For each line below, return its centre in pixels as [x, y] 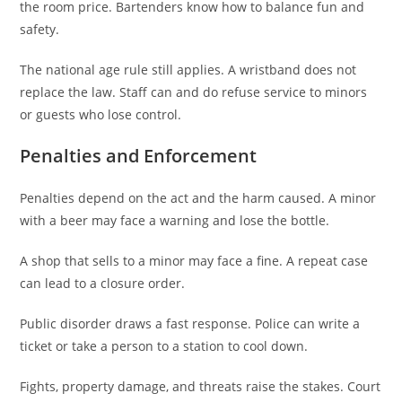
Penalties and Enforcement [139, 155]
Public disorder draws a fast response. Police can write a [190, 323]
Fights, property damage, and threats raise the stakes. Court [201, 386]
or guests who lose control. [101, 114]
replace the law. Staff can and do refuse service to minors [194, 92]
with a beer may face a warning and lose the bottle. [175, 220]
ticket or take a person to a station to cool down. [164, 345]
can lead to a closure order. [103, 283]
